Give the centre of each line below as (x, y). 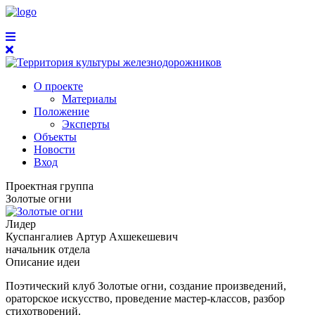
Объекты (55, 137)
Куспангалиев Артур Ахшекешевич (92, 237)
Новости (54, 149)
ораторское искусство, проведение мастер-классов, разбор (145, 298)
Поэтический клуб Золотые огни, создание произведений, (146, 286)
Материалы (89, 99)
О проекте (58, 86)
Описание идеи (43, 262)
